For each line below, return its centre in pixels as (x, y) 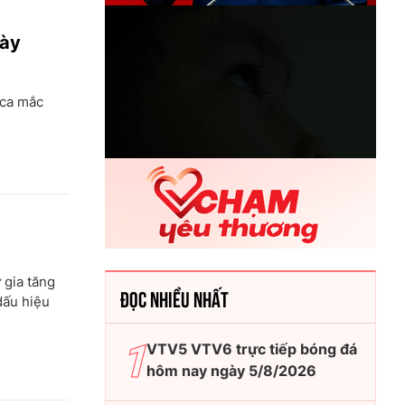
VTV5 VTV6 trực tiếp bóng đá (252, 348)
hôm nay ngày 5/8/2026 (231, 370)
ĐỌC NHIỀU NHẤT (174, 297)
